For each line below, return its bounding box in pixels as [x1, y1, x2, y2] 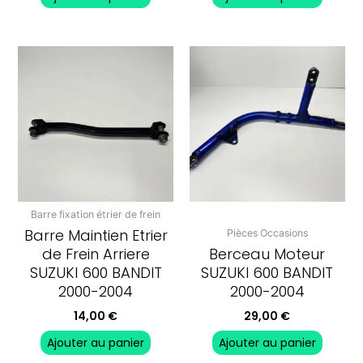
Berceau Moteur [209, 244, 326, 265]
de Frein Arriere [41, 244, 150, 265]
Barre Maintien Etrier [23, 225, 168, 246]
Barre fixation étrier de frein [31, 207, 161, 220]
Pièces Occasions [226, 226, 308, 239]
